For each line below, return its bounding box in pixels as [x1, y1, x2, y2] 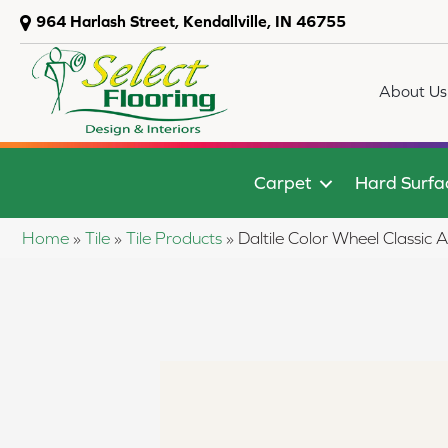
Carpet [254, 172, 312, 194]
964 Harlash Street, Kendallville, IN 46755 [36, 12, 346, 30]
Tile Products [126, 227, 222, 248]
